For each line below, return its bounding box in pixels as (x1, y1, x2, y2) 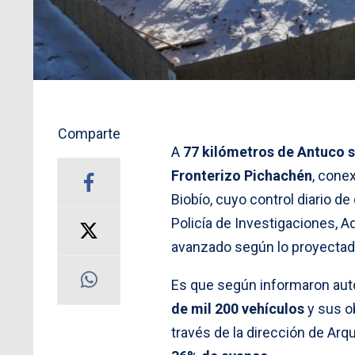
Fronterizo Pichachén (171, 166, 312, 184)
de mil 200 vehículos (171, 300, 304, 317)
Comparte (57, 124, 120, 142)
